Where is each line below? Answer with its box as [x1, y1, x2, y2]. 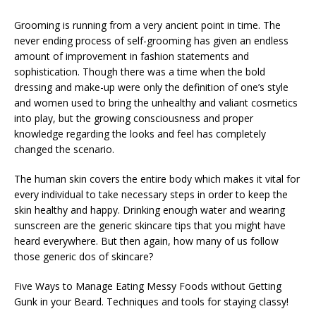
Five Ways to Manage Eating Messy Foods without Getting [14, 279, 281, 293]
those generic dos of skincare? [14, 250, 153, 263]
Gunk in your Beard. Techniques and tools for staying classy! [14, 295, 288, 308]
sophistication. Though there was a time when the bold [14, 65, 265, 78]
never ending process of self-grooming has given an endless [14, 34, 288, 47]
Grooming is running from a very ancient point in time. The [14, 18, 281, 32]
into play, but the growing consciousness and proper [14, 111, 253, 125]
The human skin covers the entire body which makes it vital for [14, 172, 300, 186]
